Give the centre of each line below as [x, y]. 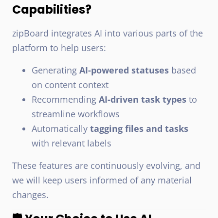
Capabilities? [52, 9]
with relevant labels [72, 143]
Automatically [61, 128]
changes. [30, 195]
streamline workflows [76, 114]
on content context [70, 85]
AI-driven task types [143, 99]
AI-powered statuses [124, 70]
